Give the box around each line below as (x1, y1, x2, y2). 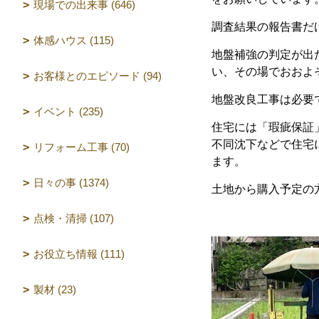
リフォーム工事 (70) (33, 141, 130, 153)
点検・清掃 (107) (33, 212, 114, 224)
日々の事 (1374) (33, 177, 109, 189)
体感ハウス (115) (33, 34, 114, 46)
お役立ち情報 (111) (33, 248, 125, 260)
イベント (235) (33, 105, 103, 117)
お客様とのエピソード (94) (33, 70, 162, 82)
